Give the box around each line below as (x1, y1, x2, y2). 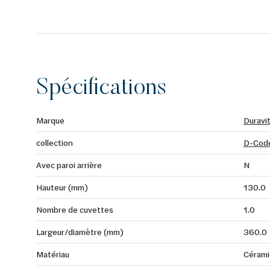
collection (36, 137, 73, 148)
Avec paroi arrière (36, 159, 102, 171)
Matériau (36, 248, 69, 260)
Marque (36, 115, 64, 126)
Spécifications (36, 72, 167, 100)
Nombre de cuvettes (36, 204, 113, 215)
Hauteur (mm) (36, 181, 88, 193)
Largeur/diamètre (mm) (36, 226, 124, 237)
